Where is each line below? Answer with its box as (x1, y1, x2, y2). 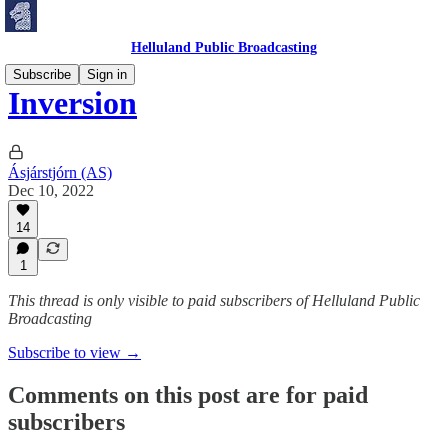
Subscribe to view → (8, 344, 141, 361)
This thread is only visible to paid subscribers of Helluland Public (8, 292, 420, 309)
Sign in (87, 67, 127, 82)
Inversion (8, 85, 137, 122)
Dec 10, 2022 (8, 181, 94, 199)
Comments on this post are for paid (8, 381, 368, 408)
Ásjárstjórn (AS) (8, 163, 112, 181)
